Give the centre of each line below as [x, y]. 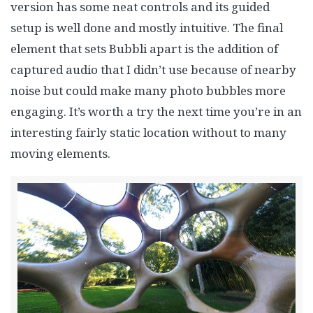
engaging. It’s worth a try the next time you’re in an [156, 111]
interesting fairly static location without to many [148, 132]
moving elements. [60, 153]
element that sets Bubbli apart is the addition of [144, 49]
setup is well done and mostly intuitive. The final [147, 28]
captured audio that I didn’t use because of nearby [153, 70]
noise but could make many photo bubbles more [148, 90]
